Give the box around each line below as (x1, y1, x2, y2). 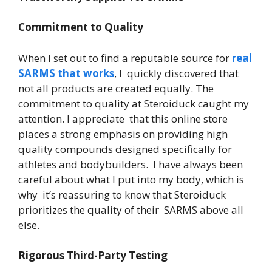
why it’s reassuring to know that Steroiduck (18, 187, 226, 202)
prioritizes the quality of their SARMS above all (18, 202, 243, 217)
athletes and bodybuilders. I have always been (18, 157, 243, 171)
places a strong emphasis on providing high (18, 126, 228, 141)
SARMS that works (18, 66, 114, 80)
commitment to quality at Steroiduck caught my (18, 96, 249, 110)
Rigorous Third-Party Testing (18, 248, 170, 262)
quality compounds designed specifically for (18, 141, 232, 156)
